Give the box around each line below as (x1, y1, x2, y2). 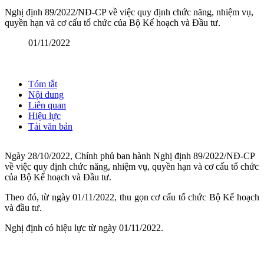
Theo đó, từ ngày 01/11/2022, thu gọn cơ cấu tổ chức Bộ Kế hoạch (5, 192, 259, 203)
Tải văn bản (28, 121, 72, 132)
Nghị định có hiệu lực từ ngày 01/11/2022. (5, 223, 163, 233)
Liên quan (28, 100, 66, 111)
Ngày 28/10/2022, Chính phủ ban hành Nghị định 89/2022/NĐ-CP (5, 151, 255, 161)
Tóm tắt (28, 79, 57, 90)
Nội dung (28, 90, 64, 100)
